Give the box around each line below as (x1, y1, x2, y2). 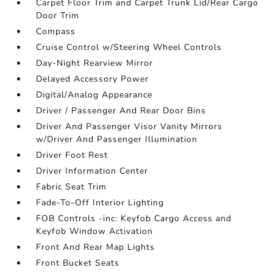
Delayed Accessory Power (36, 73, 149, 85)
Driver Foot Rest (36, 149, 108, 161)
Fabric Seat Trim (36, 181, 107, 193)
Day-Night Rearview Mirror (36, 57, 154, 69)
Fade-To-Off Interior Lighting (36, 197, 165, 209)
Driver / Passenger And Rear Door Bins (36, 105, 207, 117)
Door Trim (36, 10, 80, 22)
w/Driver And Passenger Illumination (36, 133, 198, 146)
